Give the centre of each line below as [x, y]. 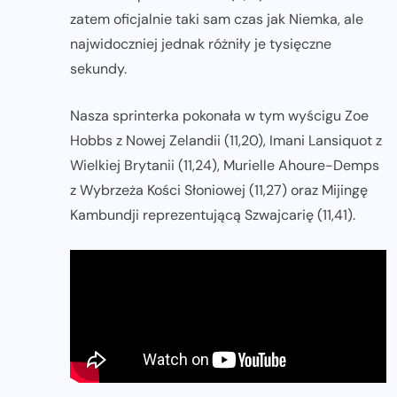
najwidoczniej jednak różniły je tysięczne [201, 43]
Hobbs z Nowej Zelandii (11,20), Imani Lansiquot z [226, 140]
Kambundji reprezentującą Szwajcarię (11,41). [213, 214]
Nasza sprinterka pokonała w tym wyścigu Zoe [219, 115]
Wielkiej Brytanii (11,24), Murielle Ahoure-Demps [225, 165]
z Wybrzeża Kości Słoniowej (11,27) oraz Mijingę [219, 190]
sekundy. [98, 68]
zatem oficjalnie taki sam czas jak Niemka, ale [217, 19]
